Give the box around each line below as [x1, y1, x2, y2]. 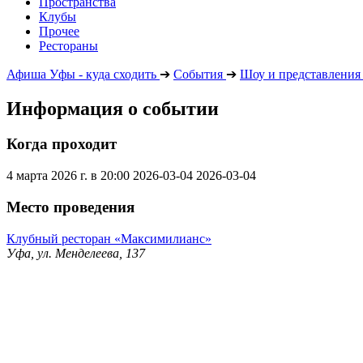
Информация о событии [6, 97, 219, 119]
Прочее [39, 23, 79, 38]
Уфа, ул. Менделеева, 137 [6, 246, 145, 260]
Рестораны [39, 38, 98, 53]
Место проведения [6, 198, 135, 216]
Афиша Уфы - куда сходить [6, 66, 156, 81]
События [173, 66, 223, 81]
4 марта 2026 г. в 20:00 [6, 169, 130, 183]
